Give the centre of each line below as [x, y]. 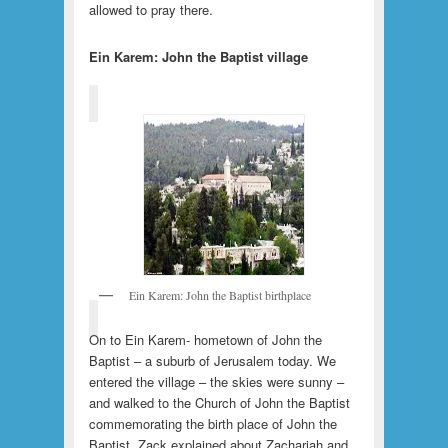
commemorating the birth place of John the [212, 423]
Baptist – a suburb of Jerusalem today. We [212, 360]
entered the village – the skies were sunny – [216, 381]
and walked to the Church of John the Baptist [219, 402]
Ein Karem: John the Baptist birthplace [219, 295]
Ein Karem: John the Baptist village [198, 57]
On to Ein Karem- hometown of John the [205, 339]
